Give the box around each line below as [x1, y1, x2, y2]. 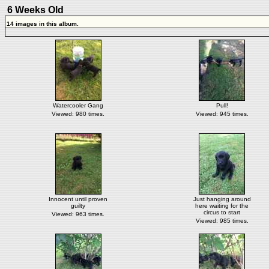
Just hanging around [193, 196, 251, 202]
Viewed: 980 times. [52, 110, 104, 117]
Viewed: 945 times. [195, 110, 249, 117]
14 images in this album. [7, 20, 79, 27]
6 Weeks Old [5, 5, 66, 15]
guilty [71, 202, 85, 209]
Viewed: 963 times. [52, 211, 104, 217]
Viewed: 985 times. [195, 217, 249, 224]
